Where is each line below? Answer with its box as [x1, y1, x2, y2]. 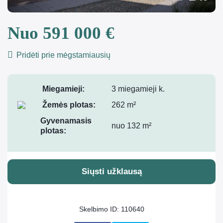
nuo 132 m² [111, 121, 151, 130]
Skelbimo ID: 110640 [79, 205, 144, 213]
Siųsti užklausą [81, 167, 142, 176]
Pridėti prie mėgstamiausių [14, 51, 111, 59]
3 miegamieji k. [111, 85, 165, 93]
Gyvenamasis [40, 116, 92, 125]
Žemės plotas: [42, 101, 96, 109]
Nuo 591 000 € [7, 23, 114, 43]
